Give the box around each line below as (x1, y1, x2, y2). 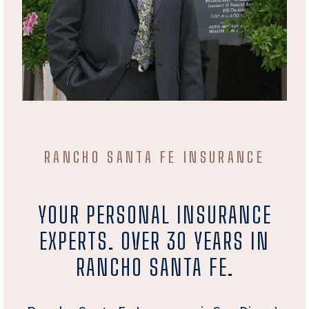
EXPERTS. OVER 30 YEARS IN (39, 227, 270, 255)
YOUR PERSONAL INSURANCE (37, 201, 272, 228)
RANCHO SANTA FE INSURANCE (44, 148, 265, 166)
